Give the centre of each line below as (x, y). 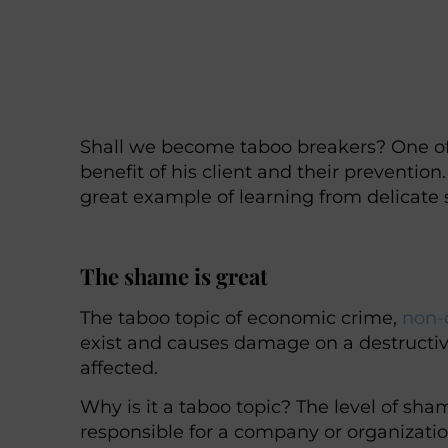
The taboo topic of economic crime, (241, 317)
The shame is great (174, 275)
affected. (119, 367)
